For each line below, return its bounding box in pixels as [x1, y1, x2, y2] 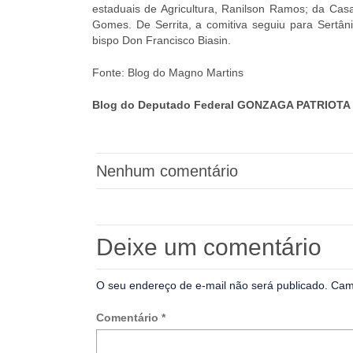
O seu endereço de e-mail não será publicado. [96, 279, 328, 292]
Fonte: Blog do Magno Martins [92, 66, 243, 79]
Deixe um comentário [96, 234, 321, 260]
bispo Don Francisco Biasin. [92, 34, 231, 46]
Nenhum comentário [96, 162, 238, 180]
